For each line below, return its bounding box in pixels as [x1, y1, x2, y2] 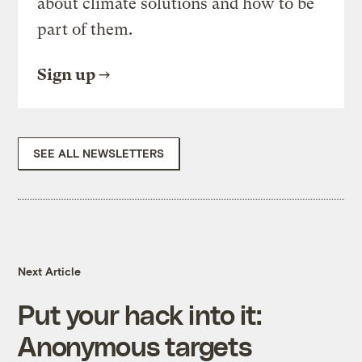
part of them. [37, 20, 133, 40]
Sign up [37, 65, 96, 85]
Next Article [18, 264, 82, 279]
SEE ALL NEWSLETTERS [33, 146, 165, 161]
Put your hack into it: [18, 298, 262, 330]
